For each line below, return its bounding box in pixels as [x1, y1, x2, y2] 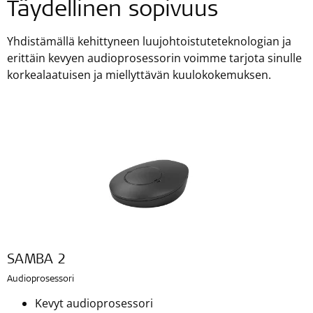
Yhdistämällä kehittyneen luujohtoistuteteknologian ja [7, 33, 291, 49]
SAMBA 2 [7, 253, 66, 268]
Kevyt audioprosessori [35, 295, 153, 311]
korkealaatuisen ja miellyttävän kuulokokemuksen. [7, 66, 271, 82]
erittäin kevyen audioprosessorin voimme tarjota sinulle [7, 50, 302, 66]
